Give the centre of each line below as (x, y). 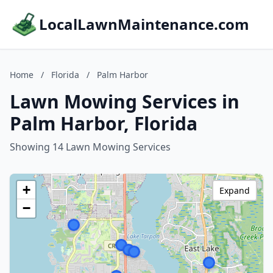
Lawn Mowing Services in (125, 101)
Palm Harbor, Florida (104, 123)
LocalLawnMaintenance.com (144, 24)
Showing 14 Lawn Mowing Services (90, 147)
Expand (235, 190)
